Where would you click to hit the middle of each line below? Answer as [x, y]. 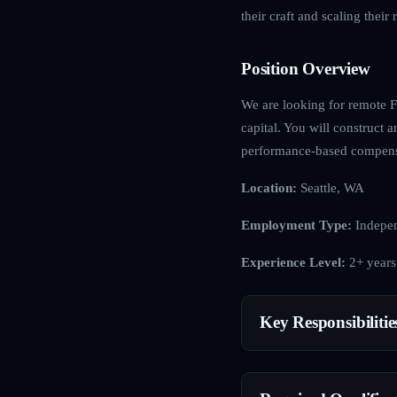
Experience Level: [293, 261]
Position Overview [306, 68]
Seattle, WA [331, 187]
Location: [269, 187]
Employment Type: [296, 224]
